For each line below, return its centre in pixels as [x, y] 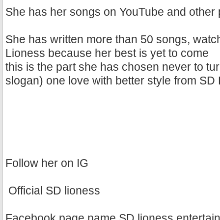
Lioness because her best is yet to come [107, 54]
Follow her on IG [47, 164]
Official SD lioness [53, 191]
